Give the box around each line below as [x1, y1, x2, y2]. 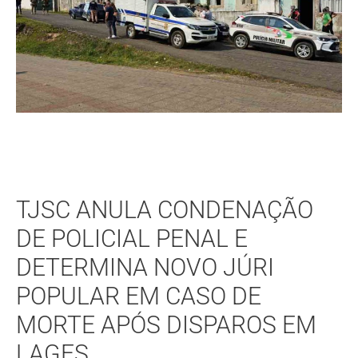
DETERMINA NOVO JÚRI [16, 253, 274, 282]
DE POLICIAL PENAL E [16, 225, 248, 253]
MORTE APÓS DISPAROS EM [16, 311, 316, 340]
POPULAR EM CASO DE [16, 282, 261, 311]
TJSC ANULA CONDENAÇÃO [16, 196, 313, 225]
